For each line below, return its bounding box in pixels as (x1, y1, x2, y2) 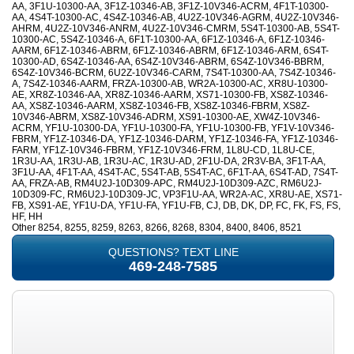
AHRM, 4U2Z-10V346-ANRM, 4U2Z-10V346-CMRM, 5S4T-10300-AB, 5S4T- (12, 23, 340, 35)
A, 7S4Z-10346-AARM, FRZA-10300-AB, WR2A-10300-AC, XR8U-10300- (12, 78, 328, 90)
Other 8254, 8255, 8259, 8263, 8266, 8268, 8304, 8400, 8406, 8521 (12, 222, 302, 234)
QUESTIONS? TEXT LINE (107, 246, 239, 259)
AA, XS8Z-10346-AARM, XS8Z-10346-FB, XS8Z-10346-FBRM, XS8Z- (12, 100, 310, 112)
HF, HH (12, 211, 43, 223)
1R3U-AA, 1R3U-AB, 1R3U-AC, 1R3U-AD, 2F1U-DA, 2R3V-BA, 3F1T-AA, (12, 156, 326, 168)
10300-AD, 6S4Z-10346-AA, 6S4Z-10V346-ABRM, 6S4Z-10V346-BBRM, (12, 56, 324, 68)
